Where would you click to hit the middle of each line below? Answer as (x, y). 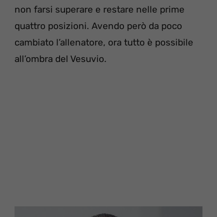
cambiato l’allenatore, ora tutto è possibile (104, 43)
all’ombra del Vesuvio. (61, 59)
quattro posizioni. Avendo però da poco (98, 26)
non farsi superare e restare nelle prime (100, 10)
